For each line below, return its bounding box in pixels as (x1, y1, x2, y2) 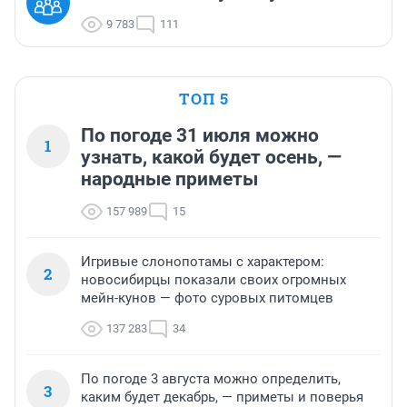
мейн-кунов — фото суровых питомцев (81, 290, 333, 307)
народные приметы (81, 168, 258, 191)
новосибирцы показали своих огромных (81, 272, 346, 289)
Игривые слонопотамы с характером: (81, 253, 324, 271)
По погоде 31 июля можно (81, 124, 319, 147)
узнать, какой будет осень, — (81, 146, 342, 169)
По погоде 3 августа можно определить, (81, 371, 341, 388)
